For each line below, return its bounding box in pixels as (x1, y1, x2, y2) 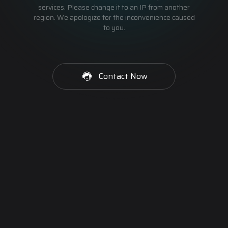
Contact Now (99, 70, 148, 82)
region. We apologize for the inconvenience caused (33, 12, 195, 23)
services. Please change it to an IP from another (38, 2, 190, 13)
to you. (103, 22, 125, 33)
